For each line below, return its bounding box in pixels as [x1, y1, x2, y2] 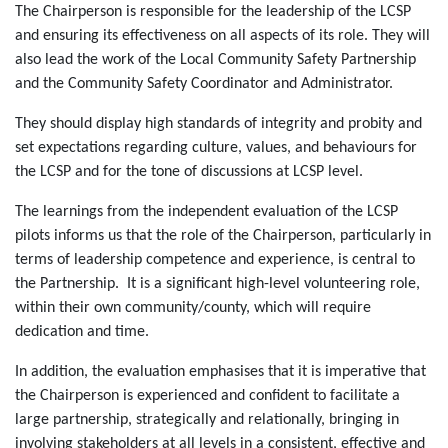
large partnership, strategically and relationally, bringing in [15, 412, 399, 429]
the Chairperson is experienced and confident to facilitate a [15, 388, 400, 405]
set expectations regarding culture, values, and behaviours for [15, 140, 417, 157]
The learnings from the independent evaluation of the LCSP [15, 204, 398, 221]
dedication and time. [15, 324, 153, 341]
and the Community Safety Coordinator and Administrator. [15, 76, 393, 93]
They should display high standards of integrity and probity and [15, 116, 422, 133]
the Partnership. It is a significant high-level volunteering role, [15, 276, 420, 293]
